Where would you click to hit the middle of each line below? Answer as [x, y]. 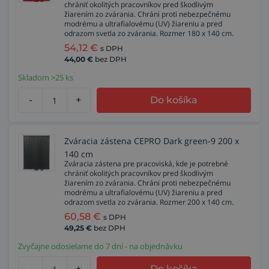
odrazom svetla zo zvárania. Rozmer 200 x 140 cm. [149, 202]
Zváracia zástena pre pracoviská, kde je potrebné [146, 164]
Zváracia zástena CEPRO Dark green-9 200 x [152, 141]
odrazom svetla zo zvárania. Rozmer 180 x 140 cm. [149, 33]
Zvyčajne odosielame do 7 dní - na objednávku [100, 246]
